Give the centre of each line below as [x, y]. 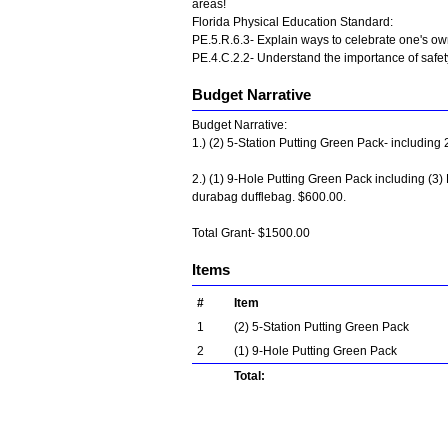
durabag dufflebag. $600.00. [269, 197]
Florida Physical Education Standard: [292, 22]
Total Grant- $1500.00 [252, 233]
